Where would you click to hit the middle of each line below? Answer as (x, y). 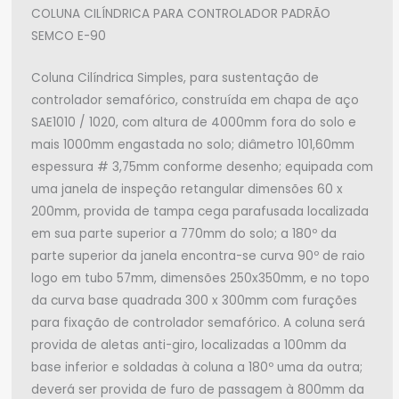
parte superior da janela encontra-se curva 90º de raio (198, 256)
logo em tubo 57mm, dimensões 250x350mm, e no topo (200, 278)
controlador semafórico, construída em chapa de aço (195, 100)
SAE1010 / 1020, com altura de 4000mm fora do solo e (194, 122)
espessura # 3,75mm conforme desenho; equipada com (202, 167)
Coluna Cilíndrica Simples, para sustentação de (175, 77)
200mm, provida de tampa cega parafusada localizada (200, 211)
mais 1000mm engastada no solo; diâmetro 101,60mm (193, 144)
